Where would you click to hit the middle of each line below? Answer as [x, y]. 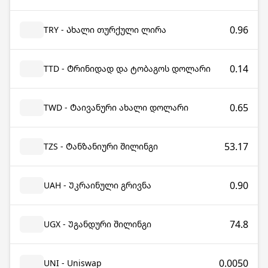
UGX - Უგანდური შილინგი [98, 224]
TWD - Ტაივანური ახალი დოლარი [116, 107]
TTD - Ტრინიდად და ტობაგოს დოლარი [127, 68]
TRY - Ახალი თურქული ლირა [105, 30]
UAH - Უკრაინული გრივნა [98, 185]
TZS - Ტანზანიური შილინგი [101, 146]
